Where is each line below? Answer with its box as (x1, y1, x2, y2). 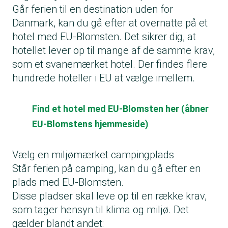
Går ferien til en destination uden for (12, 3, 173, 16)
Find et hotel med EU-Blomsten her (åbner (32, 103, 209, 115)
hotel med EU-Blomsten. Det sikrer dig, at (12, 31, 196, 43)
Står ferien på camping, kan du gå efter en (12, 162, 201, 175)
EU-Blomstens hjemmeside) (32, 119, 149, 130)
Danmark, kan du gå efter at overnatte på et (12, 17, 208, 30)
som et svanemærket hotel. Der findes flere (12, 58, 207, 71)
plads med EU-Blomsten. (12, 176, 124, 189)
